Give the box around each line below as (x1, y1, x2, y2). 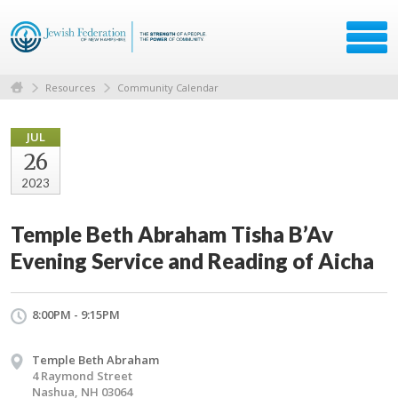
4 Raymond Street (32, 367, 132, 384)
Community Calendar (117, 80, 219, 94)
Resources (45, 80, 95, 94)
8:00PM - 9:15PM (32, 306, 120, 322)
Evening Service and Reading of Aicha (11, 247, 374, 274)
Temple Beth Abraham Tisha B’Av (11, 220, 333, 247)
